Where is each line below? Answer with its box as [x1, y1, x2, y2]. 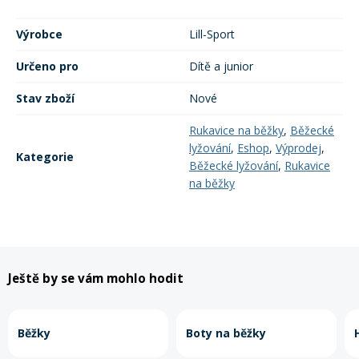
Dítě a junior [189, 58, 253, 75]
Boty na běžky [186, 325, 266, 341]
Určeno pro [16, 58, 79, 75]
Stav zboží [16, 91, 75, 107]
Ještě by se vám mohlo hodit [8, 270, 184, 287]
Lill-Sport [189, 26, 235, 42]
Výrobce [16, 26, 63, 42]
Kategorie [16, 149, 74, 165]
